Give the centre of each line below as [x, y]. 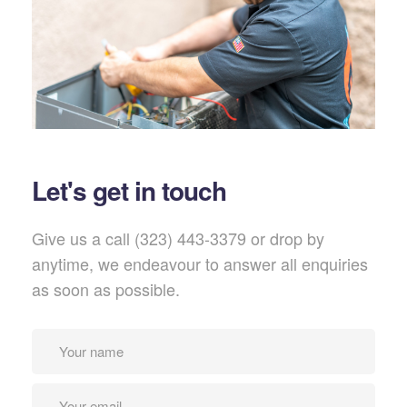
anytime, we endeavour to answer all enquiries [200, 263]
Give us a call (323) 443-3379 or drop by [178, 238]
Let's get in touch [129, 190]
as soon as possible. [106, 288]
